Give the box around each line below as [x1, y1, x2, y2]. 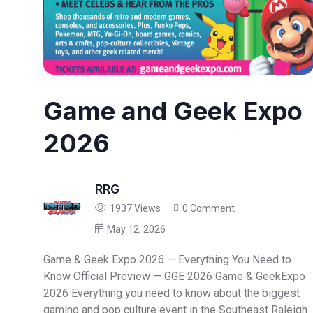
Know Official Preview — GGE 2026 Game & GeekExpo [43, 270, 305, 284]
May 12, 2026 [106, 224, 166, 235]
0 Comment [182, 203, 235, 214]
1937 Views [109, 203, 161, 214]
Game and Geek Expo [43, 96, 303, 127]
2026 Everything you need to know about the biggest [43, 286, 300, 300]
